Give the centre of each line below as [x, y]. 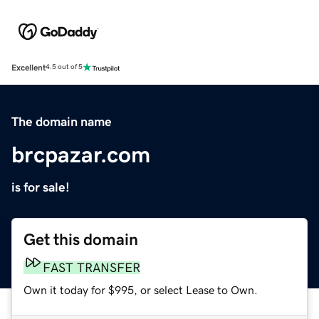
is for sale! [41, 187]
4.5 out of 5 [64, 67]
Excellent [28, 67]
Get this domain [81, 239]
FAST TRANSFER [91, 267]
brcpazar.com [81, 154]
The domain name [62, 121]
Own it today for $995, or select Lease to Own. [141, 289]
